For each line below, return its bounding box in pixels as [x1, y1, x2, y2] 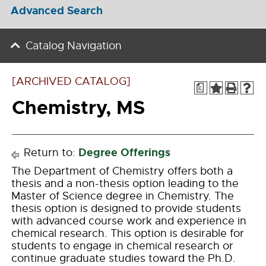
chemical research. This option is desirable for [11, 227, 244, 240]
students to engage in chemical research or [11, 239, 233, 252]
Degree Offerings [78, 145, 170, 160]
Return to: [21, 146, 78, 159]
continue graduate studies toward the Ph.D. [11, 252, 236, 265]
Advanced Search [11, 3, 103, 18]
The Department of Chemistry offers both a [11, 164, 233, 178]
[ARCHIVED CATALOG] [12, 75, 131, 88]
